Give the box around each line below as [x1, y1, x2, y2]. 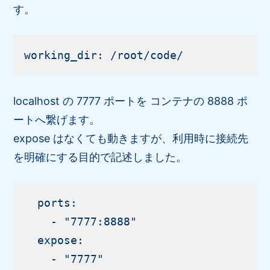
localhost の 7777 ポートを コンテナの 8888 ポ [13, 94, 248, 107]
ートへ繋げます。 [13, 113, 101, 126]
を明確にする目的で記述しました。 [13, 150, 187, 163]
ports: [24, 196, 78, 209]
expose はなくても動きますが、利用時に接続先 [13, 131, 249, 145]
